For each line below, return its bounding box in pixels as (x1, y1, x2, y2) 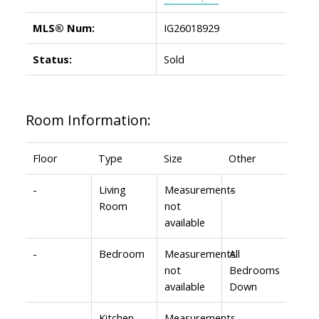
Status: (32, 51, 72, 66)
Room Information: (25, 110, 151, 130)
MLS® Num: (32, 20, 95, 35)
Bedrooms (229, 262, 280, 277)
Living (98, 182, 126, 197)
